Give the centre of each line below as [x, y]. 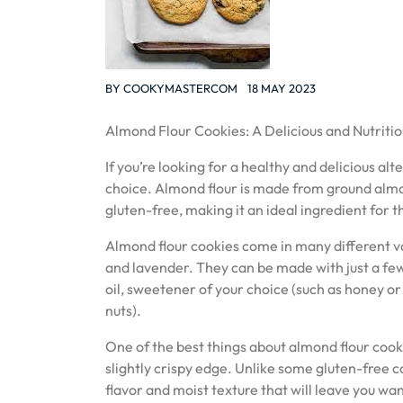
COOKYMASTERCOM [180, 88]
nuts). [123, 310]
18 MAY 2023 [282, 88]
